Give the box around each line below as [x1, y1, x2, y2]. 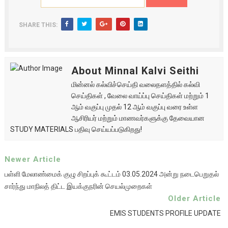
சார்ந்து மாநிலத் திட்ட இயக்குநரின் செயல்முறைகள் [4, 182, 152, 190]
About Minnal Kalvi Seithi [71, 65, 199, 77]
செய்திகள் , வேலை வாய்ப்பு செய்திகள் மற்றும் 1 [71, 92, 209, 100]
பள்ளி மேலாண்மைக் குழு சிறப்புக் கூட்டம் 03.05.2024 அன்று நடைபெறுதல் [4, 170, 219, 178]
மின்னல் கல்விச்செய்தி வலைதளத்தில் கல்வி [71, 80, 200, 89]
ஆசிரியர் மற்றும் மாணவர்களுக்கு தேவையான [71, 114, 205, 122]
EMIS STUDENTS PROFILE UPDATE [110, 209, 221, 217]
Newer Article [4, 155, 61, 164]
